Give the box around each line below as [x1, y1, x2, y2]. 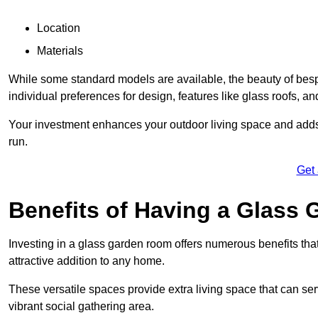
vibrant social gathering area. [9, 300, 154, 312]
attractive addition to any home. [9, 254, 165, 267]
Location [37, 21, 80, 34]
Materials [37, 44, 83, 57]
